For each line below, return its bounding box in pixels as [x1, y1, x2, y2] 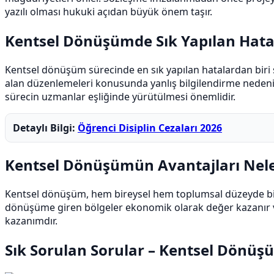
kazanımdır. [5, 213, 57, 228]
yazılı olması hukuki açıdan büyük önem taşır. [5, 5, 212, 19]
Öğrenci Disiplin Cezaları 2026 [78, 121, 222, 135]
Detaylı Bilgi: [13, 121, 78, 135]
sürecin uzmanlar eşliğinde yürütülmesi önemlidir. [5, 90, 235, 104]
